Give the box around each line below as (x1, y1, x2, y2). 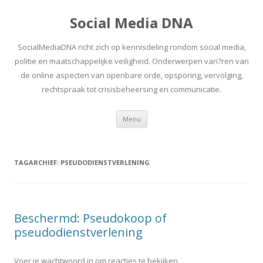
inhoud (147, 125, 173, 136)
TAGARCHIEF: (14, 158, 60, 167)
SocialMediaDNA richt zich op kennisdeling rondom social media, (17, 42, 246, 52)
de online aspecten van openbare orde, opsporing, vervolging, (20, 70, 243, 80)
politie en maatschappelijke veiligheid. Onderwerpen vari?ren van (14, 56, 249, 66)
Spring (147, 109, 171, 120)
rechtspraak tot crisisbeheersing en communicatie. (42, 84, 221, 95)
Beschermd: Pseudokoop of (14, 210, 167, 226)
